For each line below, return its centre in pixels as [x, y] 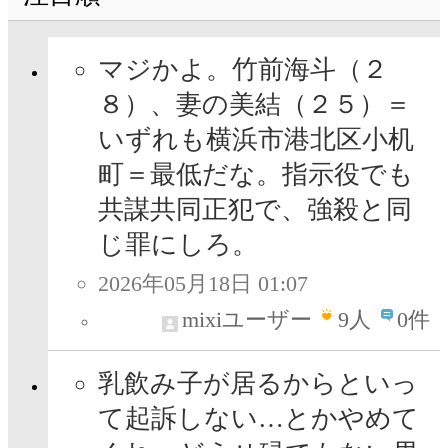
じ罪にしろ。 [178, 245]
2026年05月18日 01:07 [203, 284]
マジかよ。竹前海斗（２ [243, 70]
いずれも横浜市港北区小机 [256, 140]
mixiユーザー [247, 320]
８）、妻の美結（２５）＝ [254, 105]
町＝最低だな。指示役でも [256, 175]
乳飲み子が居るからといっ [258, 384]
